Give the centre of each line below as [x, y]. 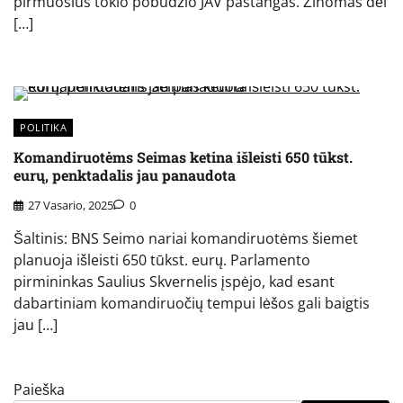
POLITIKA [43, 128]
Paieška [39, 389]
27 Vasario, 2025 [71, 205]
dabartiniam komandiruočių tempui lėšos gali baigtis [192, 303]
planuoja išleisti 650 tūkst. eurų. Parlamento [162, 260]
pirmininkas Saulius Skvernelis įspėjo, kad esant [174, 281]
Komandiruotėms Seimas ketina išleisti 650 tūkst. [183, 157]
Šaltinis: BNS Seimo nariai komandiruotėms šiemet [186, 238]
